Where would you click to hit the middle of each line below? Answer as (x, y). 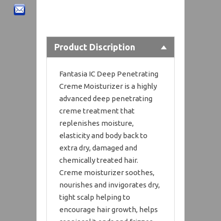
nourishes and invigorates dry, (110, 184)
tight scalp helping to (95, 197)
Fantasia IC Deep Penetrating (109, 74)
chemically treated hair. (99, 160)
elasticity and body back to (103, 135)
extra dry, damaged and (98, 147)
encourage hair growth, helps (109, 209)
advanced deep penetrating (106, 98)
